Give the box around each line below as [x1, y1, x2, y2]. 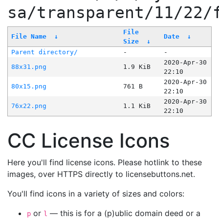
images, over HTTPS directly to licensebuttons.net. [7, 169, 195, 179]
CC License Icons [7, 129, 170, 153]
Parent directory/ [11, 48, 78, 56]
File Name [11, 33, 46, 41]
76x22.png [11, 102, 46, 110]
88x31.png [11, 63, 46, 71]
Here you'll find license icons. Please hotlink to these [7, 157, 202, 168]
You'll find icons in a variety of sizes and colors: [7, 189, 184, 199]
